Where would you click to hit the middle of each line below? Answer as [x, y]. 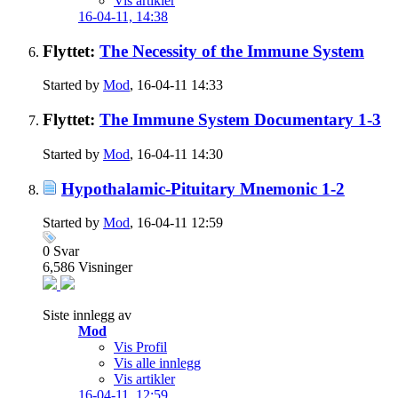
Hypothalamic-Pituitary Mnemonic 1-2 [203, 188]
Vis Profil [140, 347]
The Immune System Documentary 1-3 [240, 120]
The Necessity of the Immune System [232, 51]
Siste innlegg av [87, 315]
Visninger [105, 267]
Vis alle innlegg [157, 363]
